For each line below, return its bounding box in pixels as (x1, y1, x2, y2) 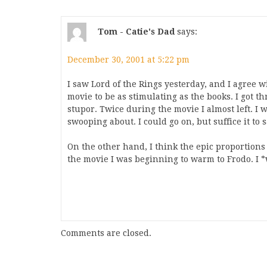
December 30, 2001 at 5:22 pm (67, 55, 190, 64)
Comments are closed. (61, 228, 151, 238)
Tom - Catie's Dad (98, 26, 175, 36)
